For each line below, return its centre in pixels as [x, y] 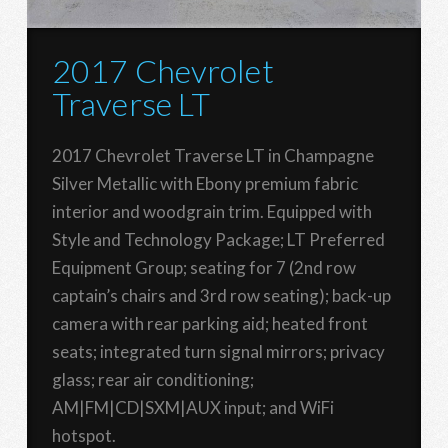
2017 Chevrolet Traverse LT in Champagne [212, 155]
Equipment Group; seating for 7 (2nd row [203, 267]
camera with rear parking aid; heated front [209, 323]
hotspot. [83, 435]
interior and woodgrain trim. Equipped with [211, 211]
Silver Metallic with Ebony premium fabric [204, 183]
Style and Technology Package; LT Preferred [218, 239]
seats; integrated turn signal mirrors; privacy [218, 351]
